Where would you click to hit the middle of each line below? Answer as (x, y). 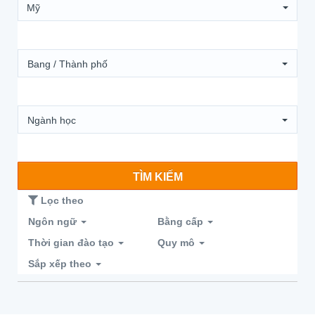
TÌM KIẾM (157, 177)
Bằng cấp (182, 221)
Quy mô (178, 243)
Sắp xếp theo (61, 264)
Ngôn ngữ (54, 221)
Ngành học (52, 120)
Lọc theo (61, 200)
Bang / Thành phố (67, 64)
